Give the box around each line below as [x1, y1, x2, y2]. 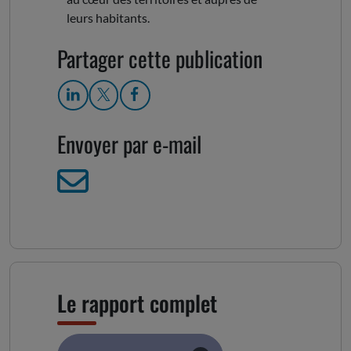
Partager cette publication [57, 42, 262, 75]
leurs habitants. [67, 10, 150, 26]
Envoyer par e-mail [57, 128, 201, 161]
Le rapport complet [57, 287, 217, 320]
